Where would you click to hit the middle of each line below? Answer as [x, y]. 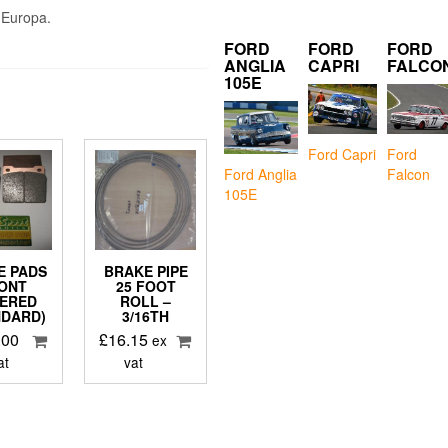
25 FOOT [145, 286]
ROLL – [146, 301]
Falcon [408, 173]
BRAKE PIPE [145, 271]
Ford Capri [342, 153]
